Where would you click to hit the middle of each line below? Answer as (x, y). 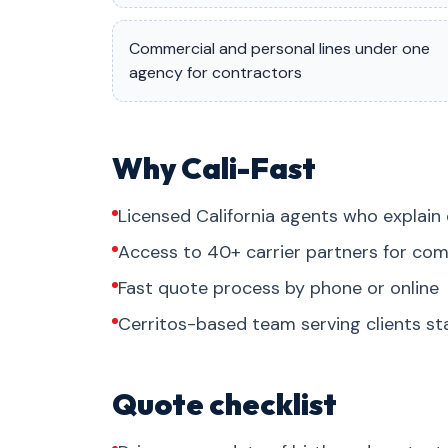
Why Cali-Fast (214, 168)
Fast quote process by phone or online (278, 288)
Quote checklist (224, 404)
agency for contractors (215, 72)
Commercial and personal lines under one (279, 48)
